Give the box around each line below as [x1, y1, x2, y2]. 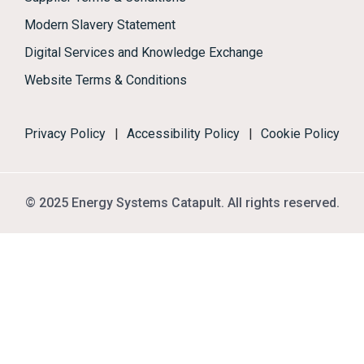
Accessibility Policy [127, 125, 240, 141]
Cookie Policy [261, 125, 340, 141]
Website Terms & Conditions [24, 71, 187, 88]
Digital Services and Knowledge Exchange [24, 44, 263, 60]
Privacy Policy [24, 125, 106, 141]
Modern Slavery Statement [24, 16, 175, 32]
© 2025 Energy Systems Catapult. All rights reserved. [24, 194, 340, 210]
